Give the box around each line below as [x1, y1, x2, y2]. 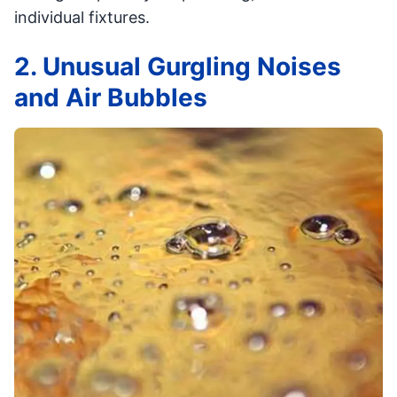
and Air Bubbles [14, 82, 207, 113]
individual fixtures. [14, 8, 150, 27]
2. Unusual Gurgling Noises [14, 51, 341, 82]
